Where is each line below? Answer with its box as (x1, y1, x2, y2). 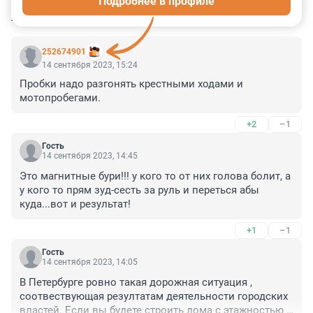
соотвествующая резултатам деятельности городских (20, 289, 288, 303)
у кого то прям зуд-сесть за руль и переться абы (20, 183, 259, 196)
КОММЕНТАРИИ (11, 8, 118, 24)
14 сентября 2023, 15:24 (42, 59, 138, 70)
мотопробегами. (20, 91, 101, 104)
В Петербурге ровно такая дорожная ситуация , (20, 275, 252, 289)
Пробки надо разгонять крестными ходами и (20, 77, 243, 90)
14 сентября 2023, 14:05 (42, 256, 138, 267)
